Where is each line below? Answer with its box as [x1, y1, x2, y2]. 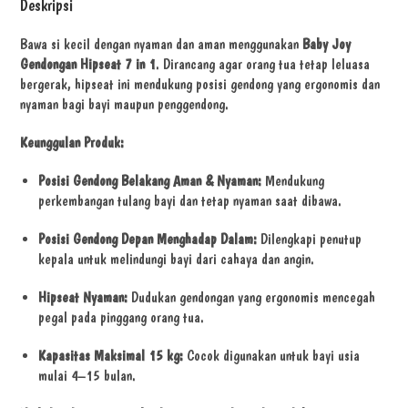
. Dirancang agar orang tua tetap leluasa [156, 55, 371, 73]
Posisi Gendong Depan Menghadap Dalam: [38, 229, 258, 248]
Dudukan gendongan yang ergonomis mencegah [127, 288, 376, 306]
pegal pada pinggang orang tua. [38, 308, 205, 326]
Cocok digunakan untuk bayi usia [183, 346, 361, 364]
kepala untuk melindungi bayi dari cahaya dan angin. [38, 250, 315, 268]
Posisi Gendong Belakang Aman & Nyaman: [38, 171, 262, 189]
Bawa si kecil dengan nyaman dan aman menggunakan [20, 35, 303, 53]
